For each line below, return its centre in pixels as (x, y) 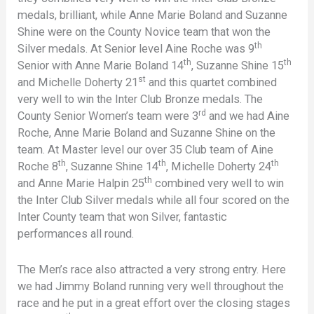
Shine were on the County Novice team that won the (144, 32)
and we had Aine (248, 116)
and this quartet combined (212, 83)
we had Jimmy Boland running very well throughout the (151, 286)
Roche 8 (38, 167)
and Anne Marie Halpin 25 (81, 184)
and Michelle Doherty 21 (78, 83)
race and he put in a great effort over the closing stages (154, 303)
